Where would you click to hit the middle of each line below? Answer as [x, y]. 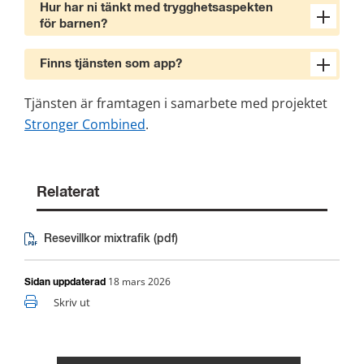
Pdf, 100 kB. [76, 244]
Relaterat [68, 192]
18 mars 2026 [139, 281]
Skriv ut [72, 302]
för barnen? [74, 24]
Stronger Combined [85, 124]
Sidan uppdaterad [66, 282]
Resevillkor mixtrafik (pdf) [111, 238]
